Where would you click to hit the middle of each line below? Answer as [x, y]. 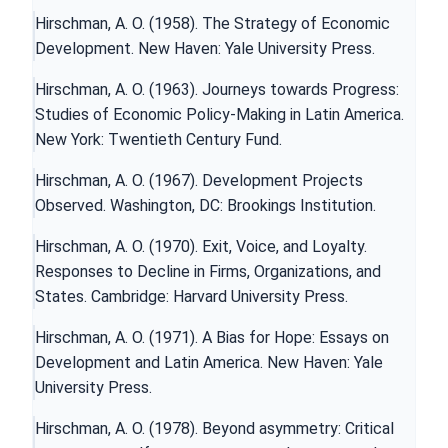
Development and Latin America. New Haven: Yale [209, 362]
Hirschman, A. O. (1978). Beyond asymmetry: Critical [214, 428]
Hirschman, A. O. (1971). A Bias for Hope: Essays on [212, 337]
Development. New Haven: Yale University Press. [205, 48]
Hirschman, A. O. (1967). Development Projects [199, 180]
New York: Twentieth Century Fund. [158, 139]
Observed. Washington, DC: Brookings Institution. [205, 205]
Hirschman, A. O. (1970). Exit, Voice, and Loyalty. [201, 246]
